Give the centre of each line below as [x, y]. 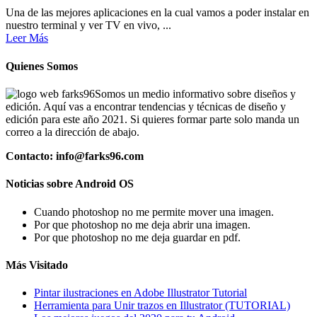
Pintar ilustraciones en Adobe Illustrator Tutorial [140, 293]
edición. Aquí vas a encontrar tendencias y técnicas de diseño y [146, 106]
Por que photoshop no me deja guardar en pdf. [137, 237]
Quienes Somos [42, 66]
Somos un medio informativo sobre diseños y [195, 93]
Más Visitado [37, 265]
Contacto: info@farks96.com [75, 156]
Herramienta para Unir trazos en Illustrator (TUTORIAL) [162, 306]
